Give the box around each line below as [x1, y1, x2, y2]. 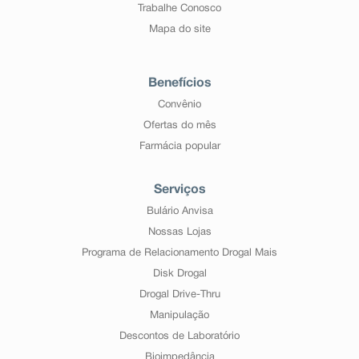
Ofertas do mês [143, 121, 216, 131]
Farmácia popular [139, 142, 220, 151]
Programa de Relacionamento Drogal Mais [82, 248, 277, 258]
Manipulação [150, 311, 209, 321]
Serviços [153, 184, 206, 196]
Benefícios [147, 78, 212, 89]
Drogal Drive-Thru [139, 290, 220, 300]
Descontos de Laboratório [119, 332, 240, 341]
